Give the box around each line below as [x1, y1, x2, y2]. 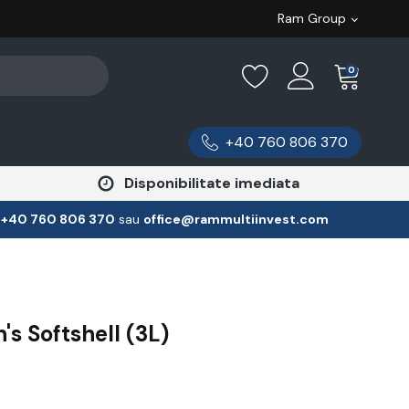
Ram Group [278, 10, 347, 26]
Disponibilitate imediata [124, 173, 299, 193]
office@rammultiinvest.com [142, 211, 329, 227]
